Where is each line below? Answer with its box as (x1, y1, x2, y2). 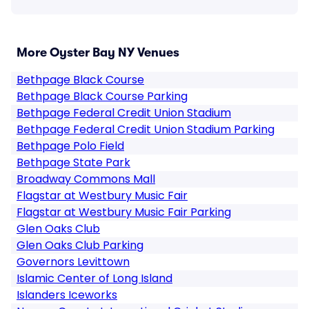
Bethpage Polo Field (17, 138, 124, 154)
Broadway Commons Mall (17, 171, 155, 187)
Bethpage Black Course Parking (17, 88, 188, 104)
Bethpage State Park (17, 154, 130, 170)
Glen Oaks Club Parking (17, 237, 143, 253)
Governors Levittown (17, 254, 130, 270)
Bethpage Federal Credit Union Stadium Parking (17, 121, 275, 137)
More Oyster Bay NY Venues (17, 46, 179, 59)
